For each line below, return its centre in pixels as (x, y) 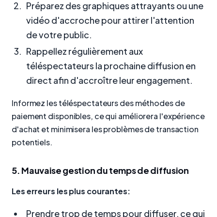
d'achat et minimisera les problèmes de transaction (105, 129)
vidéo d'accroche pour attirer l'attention (110, 20)
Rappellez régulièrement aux (85, 51)
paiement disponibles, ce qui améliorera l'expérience (108, 116)
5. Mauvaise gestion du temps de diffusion (100, 170)
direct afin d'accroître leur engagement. (109, 80)
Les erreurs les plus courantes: (71, 191)
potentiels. (32, 142)
